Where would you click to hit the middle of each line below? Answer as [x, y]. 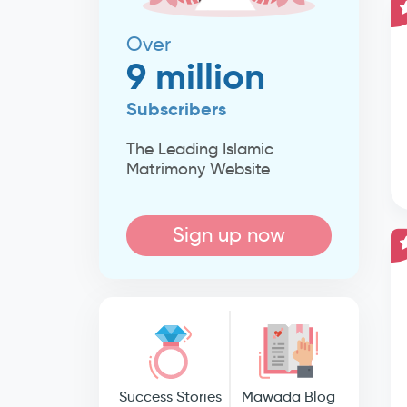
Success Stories [171, 397]
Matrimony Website [198, 169]
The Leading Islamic [199, 149]
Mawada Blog [288, 397]
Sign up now [228, 235]
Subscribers [176, 109]
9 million [195, 76]
